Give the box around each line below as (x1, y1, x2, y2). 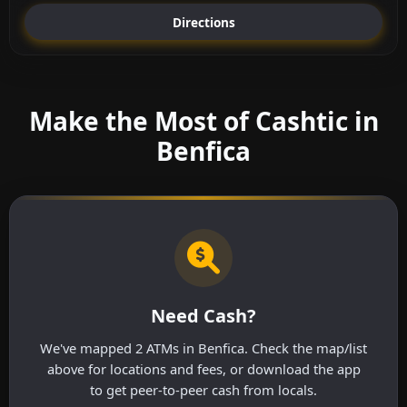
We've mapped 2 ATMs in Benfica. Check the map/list (40, 339, 367, 358)
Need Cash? (151, 303, 256, 329)
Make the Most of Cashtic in (28, 104, 379, 139)
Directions (172, 13, 235, 31)
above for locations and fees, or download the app (46, 360, 361, 379)
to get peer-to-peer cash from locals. (90, 381, 317, 400)
